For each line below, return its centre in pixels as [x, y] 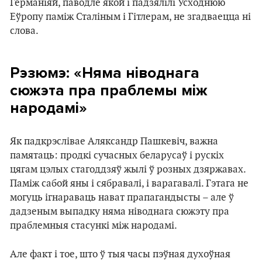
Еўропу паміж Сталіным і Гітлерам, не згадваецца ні [130, 17]
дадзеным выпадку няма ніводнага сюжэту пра [120, 211]
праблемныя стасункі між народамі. [94, 225]
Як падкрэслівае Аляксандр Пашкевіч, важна [114, 141]
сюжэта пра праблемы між [109, 90]
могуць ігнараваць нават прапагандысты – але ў [122, 197]
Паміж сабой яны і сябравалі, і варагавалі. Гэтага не [129, 183]
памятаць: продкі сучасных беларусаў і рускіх [117, 155]
